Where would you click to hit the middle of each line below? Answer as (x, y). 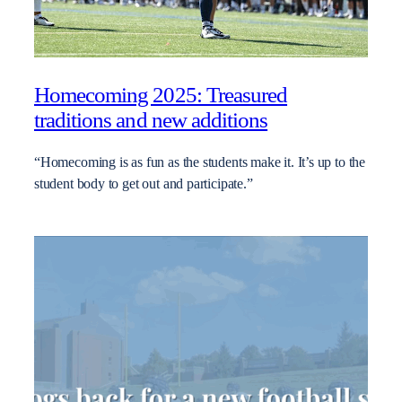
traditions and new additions (151, 119)
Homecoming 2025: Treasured (161, 94)
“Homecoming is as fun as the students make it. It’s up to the (200, 162)
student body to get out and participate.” (144, 184)
